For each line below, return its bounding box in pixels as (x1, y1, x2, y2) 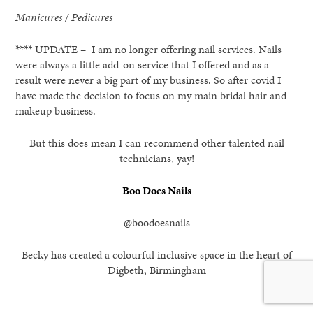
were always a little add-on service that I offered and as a (15, 56, 270, 73)
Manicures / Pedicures (15, 8, 113, 25)
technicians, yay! (119, 150, 194, 166)
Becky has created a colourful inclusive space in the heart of (21, 246, 292, 263)
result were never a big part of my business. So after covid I (15, 71, 282, 88)
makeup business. (15, 102, 96, 119)
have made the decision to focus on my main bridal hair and (15, 87, 287, 103)
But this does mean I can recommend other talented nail (29, 134, 284, 151)
